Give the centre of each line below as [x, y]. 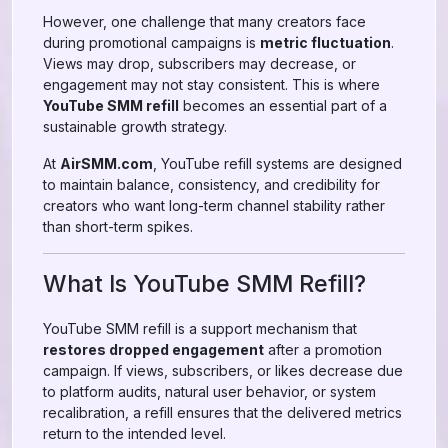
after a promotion [323, 349]
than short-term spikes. [118, 226]
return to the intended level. [134, 433]
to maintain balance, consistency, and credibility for [211, 184]
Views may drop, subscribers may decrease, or [199, 63]
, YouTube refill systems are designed [277, 163]
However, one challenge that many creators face [204, 21]
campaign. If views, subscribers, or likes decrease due [223, 370]
